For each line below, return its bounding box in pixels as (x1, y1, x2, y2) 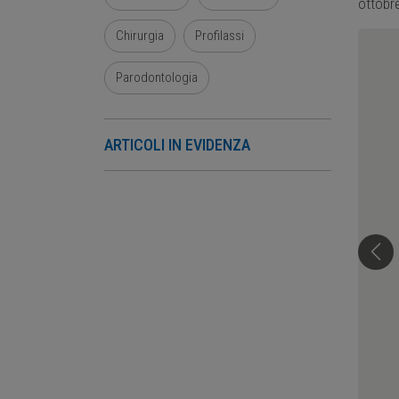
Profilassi (195, 28, 244, 44)
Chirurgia (116, 28, 164, 44)
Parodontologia (116, 69, 198, 85)
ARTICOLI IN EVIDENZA (104, 135, 250, 154)
